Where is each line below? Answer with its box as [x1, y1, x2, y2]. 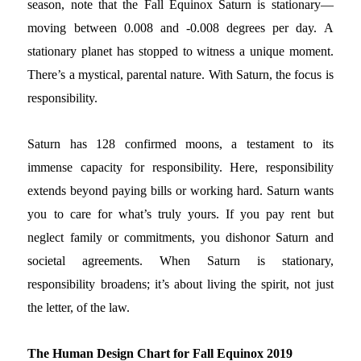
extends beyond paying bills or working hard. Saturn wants [27, 184, 334, 198]
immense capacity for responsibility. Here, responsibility [27, 160, 334, 175]
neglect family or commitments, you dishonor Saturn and [27, 230, 334, 245]
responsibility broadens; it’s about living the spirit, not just [27, 277, 334, 292]
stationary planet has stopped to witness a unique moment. [27, 44, 334, 59]
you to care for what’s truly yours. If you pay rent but [27, 207, 334, 222]
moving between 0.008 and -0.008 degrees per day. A [27, 21, 334, 35]
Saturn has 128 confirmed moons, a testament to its [27, 137, 334, 151]
